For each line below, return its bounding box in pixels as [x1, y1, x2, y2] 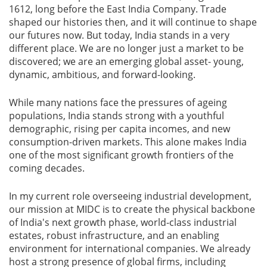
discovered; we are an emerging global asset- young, [9, 55, 244, 69]
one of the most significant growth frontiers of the [9, 148, 234, 162]
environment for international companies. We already [9, 242, 250, 256]
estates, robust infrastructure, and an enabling [9, 229, 219, 243]
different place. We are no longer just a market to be [9, 42, 244, 55]
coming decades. [9, 162, 85, 175]
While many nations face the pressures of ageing [9, 96, 227, 110]
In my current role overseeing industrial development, [9, 190, 252, 203]
